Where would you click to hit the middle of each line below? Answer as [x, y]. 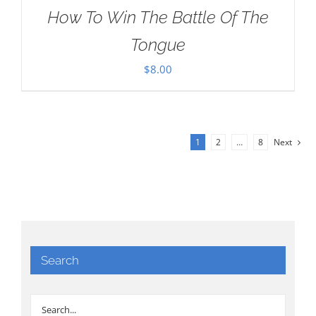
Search [60, 261]
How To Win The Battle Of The [158, 17]
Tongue [158, 45]
